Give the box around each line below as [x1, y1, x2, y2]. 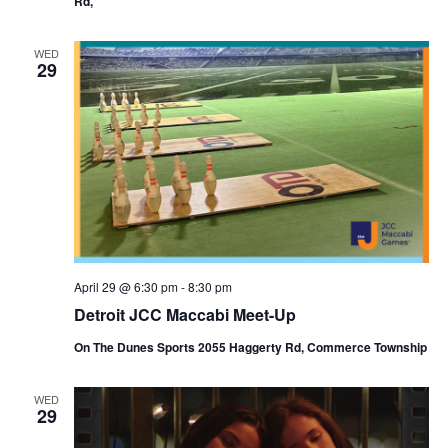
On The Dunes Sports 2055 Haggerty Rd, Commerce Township [73, 337, 427, 356]
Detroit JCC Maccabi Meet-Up [73, 302, 296, 326]
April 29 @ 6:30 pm [73, 277, 178, 295]
